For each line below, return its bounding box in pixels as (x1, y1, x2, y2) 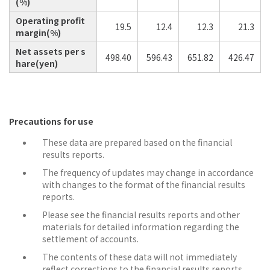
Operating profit (16, 14, 85, 27)
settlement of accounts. (42, 233, 139, 245)
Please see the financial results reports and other (42, 209, 240, 221)
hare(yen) (16, 57, 58, 69)
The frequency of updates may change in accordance (42, 166, 254, 178)
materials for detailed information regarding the (42, 221, 239, 233)
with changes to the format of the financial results (42, 178, 245, 190)
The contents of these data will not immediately (42, 251, 237, 263)
